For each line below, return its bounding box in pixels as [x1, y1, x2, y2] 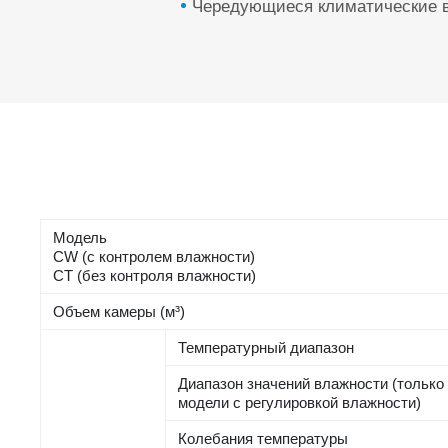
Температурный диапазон [178, 339, 355, 357]
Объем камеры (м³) [53, 303, 186, 321]
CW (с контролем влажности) [53, 248, 256, 266]
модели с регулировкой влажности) [178, 394, 422, 412]
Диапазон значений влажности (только [178, 375, 445, 393]
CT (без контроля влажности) [53, 267, 257, 285]
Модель [53, 229, 108, 247]
